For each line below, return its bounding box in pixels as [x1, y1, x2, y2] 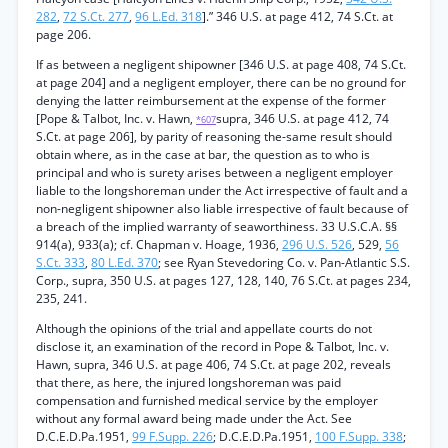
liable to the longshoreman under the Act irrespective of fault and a [36, 182, 408, 199]
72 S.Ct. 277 [63, 8, 129, 25]
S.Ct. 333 [36, 254, 85, 271]
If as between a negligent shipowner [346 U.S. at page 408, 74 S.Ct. [36, 56, 406, 73]
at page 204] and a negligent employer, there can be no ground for [36, 74, 406, 91]
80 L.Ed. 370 [91, 254, 158, 271]
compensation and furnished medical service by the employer [36, 392, 378, 409]
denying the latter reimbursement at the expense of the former [36, 92, 386, 109]
